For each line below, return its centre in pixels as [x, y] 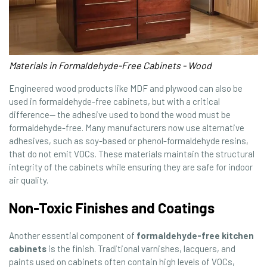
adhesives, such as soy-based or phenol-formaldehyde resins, [129, 141]
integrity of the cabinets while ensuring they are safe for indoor [131, 167]
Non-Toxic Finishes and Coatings [112, 208]
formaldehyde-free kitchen [195, 236]
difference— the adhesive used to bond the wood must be [120, 115]
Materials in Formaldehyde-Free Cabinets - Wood [110, 66]
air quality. [29, 180]
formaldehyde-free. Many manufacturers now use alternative [127, 128]
